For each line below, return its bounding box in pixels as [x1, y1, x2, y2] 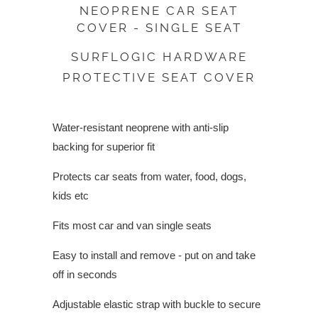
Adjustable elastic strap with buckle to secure [53, 298, 261, 311]
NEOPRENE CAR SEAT [79, 4, 238, 18]
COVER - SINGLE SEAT [76, 21, 242, 35]
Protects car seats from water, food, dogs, [53, 170, 246, 183]
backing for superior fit [53, 141, 155, 153]
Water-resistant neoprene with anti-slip [53, 121, 229, 134]
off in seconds [53, 268, 117, 281]
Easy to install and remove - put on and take [53, 249, 256, 262]
